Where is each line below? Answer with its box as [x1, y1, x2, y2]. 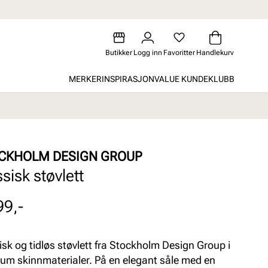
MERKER [69, 74, 102, 84]
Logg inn [133, 48, 162, 57]
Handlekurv [196, 48, 234, 57]
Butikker [105, 48, 132, 57]
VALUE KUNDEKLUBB [154, 74, 234, 84]
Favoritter [163, 48, 195, 57]
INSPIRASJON [102, 74, 154, 84]
